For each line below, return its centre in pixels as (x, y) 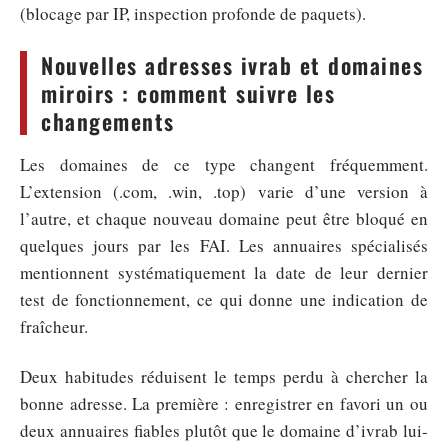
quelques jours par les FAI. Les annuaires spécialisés (224, 245)
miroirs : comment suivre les (188, 93)
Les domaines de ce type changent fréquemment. (224, 164)
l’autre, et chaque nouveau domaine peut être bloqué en (224, 218)
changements (108, 121)
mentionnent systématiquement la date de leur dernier (224, 272)
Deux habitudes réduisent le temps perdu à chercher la (224, 376)
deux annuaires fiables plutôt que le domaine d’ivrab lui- (224, 430)
